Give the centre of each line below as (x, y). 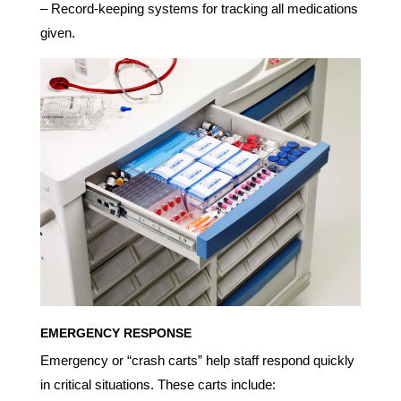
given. (57, 32)
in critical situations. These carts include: (158, 385)
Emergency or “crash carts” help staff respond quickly (197, 361)
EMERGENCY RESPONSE (115, 333)
